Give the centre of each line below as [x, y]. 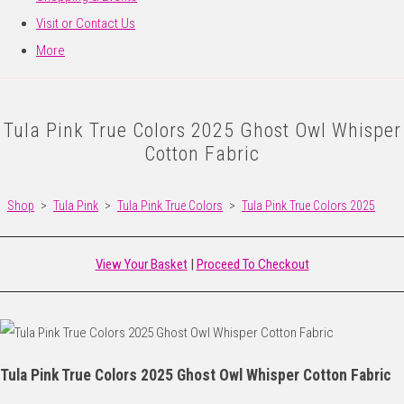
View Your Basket [141, 265]
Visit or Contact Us [86, 24]
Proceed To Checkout [252, 265]
